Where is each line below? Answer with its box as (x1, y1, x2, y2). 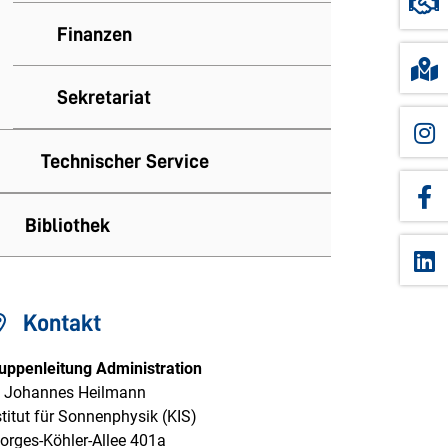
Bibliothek (25, 215, 110, 236)
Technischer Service (41, 151, 209, 172)
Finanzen (57, 24, 132, 45)
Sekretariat (57, 87, 151, 108)
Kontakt (23, 311, 101, 336)
